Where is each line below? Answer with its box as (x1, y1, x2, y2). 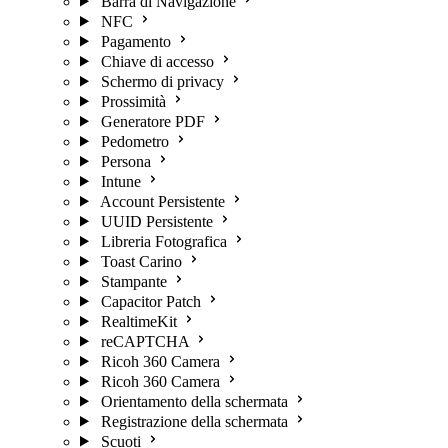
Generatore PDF (100, 112, 205, 130)
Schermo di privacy (100, 72, 224, 90)
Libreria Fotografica (100, 232, 227, 250)
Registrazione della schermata (100, 412, 288, 430)
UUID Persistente (100, 212, 213, 230)
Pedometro (100, 132, 169, 150)
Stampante (100, 272, 167, 290)
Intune (100, 172, 141, 190)
